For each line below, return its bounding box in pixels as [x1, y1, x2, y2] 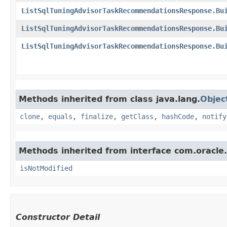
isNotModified [20, 164, 72, 172]
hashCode [162, 112, 194, 121]
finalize [81, 112, 113, 121]
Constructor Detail [16, 212, 100, 222]
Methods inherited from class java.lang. [19, 94, 200, 104]
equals [48, 112, 72, 121]
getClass [121, 112, 154, 121]
